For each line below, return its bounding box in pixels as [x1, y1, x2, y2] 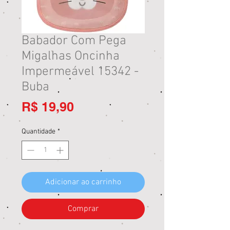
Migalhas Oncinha [22, 49, 120, 64]
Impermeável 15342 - [22, 64, 139, 80]
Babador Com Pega [22, 33, 126, 49]
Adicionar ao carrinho [45, 177, 121, 187]
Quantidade [22, 127, 55, 136]
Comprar [68, 204, 99, 214]
